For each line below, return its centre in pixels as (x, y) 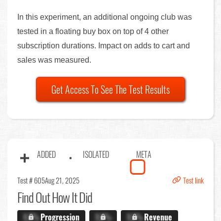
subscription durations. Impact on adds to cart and (104, 45)
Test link (193, 180)
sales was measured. (54, 60)
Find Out (34, 197)
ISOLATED (96, 154)
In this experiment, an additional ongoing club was (105, 17)
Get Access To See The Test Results (110, 89)
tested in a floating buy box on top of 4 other (93, 31)
